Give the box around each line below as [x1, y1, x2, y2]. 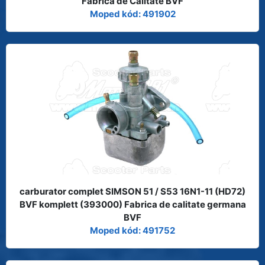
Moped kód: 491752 [90, 224, 175, 236]
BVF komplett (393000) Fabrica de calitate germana [19, 198, 246, 210]
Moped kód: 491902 [89, 8, 176, 20]
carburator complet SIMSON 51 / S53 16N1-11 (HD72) [20, 185, 245, 197]
